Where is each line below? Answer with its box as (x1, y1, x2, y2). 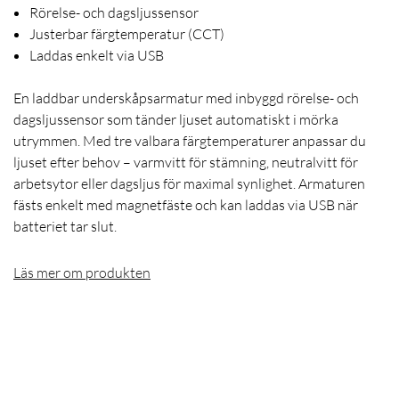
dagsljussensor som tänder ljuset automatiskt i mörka (13, 110, 338, 129)
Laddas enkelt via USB (29, 46, 164, 65)
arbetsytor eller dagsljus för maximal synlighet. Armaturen (13, 175, 365, 193)
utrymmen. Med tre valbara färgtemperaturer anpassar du (13, 132, 366, 151)
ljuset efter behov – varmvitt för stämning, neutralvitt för (13, 153, 358, 172)
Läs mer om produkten (13, 264, 151, 282)
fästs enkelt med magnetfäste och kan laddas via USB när (13, 196, 358, 215)
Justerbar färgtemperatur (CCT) (29, 25, 224, 44)
